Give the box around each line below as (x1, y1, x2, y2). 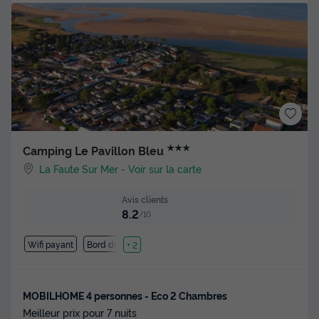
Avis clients (122, 192, 168, 205)
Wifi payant (27, 237, 73, 250)
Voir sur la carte (128, 161, 202, 175)
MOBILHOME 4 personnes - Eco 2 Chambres (23, 288, 227, 302)
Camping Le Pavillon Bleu (23, 142, 167, 159)
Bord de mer (87, 237, 137, 250)
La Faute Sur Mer (39, 161, 119, 175)
